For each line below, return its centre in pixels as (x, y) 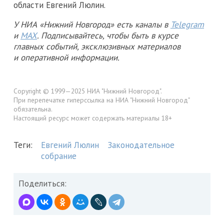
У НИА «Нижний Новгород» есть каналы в (92, 25)
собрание (59, 156)
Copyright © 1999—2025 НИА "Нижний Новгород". (88, 91)
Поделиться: (42, 183)
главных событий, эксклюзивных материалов (97, 47)
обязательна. (33, 109)
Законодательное (141, 145)
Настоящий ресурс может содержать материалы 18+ (93, 118)
